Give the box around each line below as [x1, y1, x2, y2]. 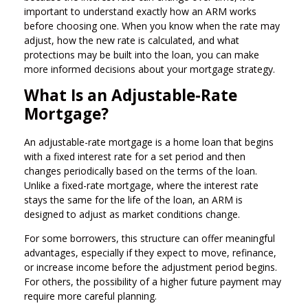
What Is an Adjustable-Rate [24, 84, 237, 106]
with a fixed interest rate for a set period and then [24, 149, 245, 163]
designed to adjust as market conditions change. [24, 207, 240, 221]
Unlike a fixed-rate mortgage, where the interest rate [24, 178, 258, 192]
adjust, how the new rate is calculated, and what [24, 33, 239, 47]
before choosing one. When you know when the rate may [24, 19, 280, 32]
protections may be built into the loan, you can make [24, 47, 259, 61]
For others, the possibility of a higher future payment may [24, 274, 281, 288]
